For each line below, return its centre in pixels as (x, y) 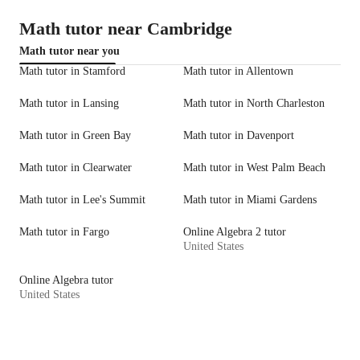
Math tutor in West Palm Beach (254, 168)
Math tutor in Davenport (239, 136)
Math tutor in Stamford (72, 72)
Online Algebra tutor (66, 280)
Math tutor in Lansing (69, 104)
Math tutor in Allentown (238, 72)
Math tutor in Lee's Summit (82, 200)
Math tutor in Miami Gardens (250, 200)
